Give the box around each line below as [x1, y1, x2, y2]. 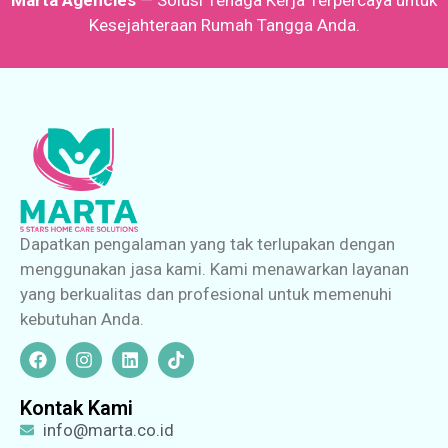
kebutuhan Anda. [20, 309, 144, 330]
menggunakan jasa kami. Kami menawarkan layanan [20, 259, 409, 280]
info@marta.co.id [42, 419, 174, 440]
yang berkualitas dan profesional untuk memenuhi [20, 284, 392, 305]
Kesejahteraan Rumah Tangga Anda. [88, 15, 360, 36]
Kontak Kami [20, 395, 133, 420]
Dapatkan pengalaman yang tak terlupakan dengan [20, 234, 395, 255]
